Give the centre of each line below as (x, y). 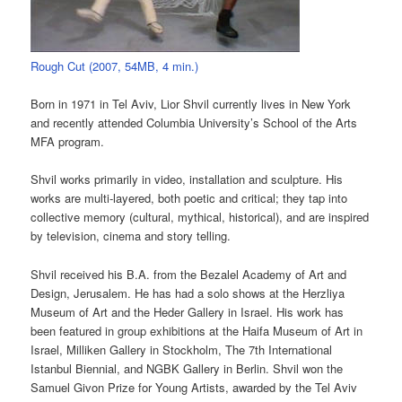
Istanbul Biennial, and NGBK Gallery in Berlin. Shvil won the (187, 368)
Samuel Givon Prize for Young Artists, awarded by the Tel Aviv (194, 387)
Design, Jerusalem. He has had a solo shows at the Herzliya (188, 293)
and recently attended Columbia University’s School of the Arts (194, 123)
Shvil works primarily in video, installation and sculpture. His (187, 179)
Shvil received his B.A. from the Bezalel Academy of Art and (189, 274)
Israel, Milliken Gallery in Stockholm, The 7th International (182, 349)
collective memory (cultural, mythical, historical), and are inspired (200, 217)
